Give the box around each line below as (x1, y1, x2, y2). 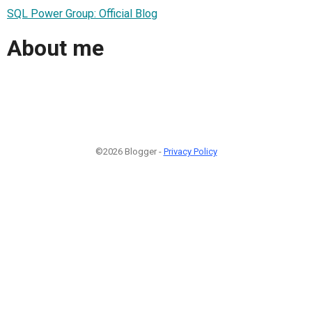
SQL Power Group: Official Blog (7, 6, 157, 20)
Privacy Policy (163, 146, 217, 157)
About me (7, 35, 104, 62)
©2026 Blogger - (95, 146, 164, 157)
